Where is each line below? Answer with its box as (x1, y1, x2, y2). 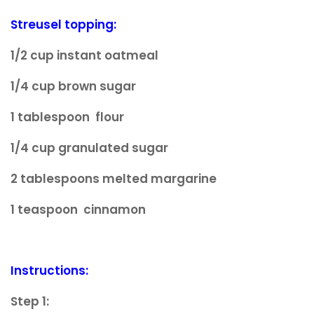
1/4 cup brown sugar (11, 77, 136, 95)
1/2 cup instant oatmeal (11, 46, 158, 64)
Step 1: (11, 293, 49, 310)
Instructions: (11, 262, 88, 280)
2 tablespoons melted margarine (11, 170, 217, 187)
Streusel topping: (11, 15, 116, 33)
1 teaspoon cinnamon (11, 200, 146, 218)
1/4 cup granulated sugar (11, 139, 168, 156)
